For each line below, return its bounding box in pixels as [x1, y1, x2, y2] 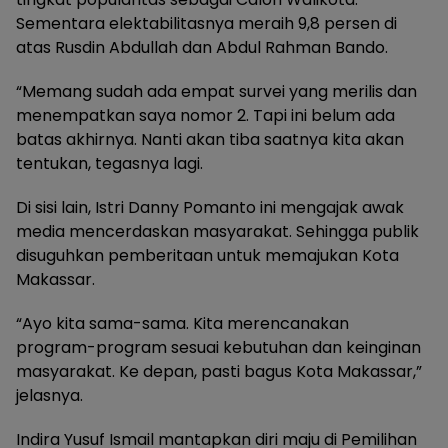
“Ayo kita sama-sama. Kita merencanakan [16, 311, 349, 335]
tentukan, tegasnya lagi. [16, 151, 203, 175]
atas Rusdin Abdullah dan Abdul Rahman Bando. [16, 35, 388, 59]
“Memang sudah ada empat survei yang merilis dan [16, 79, 417, 103]
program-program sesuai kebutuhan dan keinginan [16, 335, 421, 359]
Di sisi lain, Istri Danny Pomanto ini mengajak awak [16, 195, 404, 219]
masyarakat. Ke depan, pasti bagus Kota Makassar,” [16, 359, 422, 383]
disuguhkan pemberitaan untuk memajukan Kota [16, 243, 399, 267]
